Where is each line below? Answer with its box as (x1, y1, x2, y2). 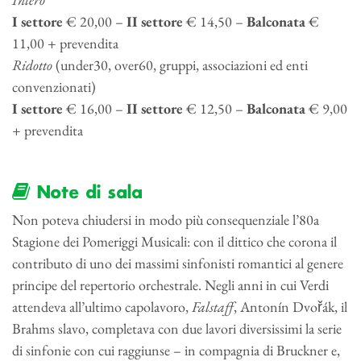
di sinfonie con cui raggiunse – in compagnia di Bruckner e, (12, 340, 340, 359)
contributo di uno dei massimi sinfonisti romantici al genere (12, 253, 343, 272)
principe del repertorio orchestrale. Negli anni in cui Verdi (12, 275, 329, 294)
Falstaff (192, 297, 234, 316)
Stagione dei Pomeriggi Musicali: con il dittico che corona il (12, 231, 337, 251)
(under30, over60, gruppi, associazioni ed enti (56, 55, 308, 74)
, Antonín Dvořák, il (234, 297, 347, 316)
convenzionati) (12, 77, 96, 96)
